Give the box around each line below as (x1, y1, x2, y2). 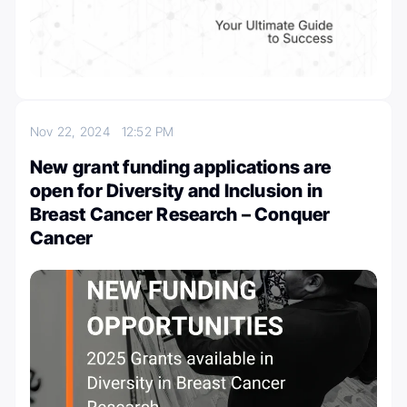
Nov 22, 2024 (30, 124, 122, 140)
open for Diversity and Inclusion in (30, 180, 323, 203)
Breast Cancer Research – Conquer (30, 203, 331, 226)
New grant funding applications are (30, 156, 332, 179)
